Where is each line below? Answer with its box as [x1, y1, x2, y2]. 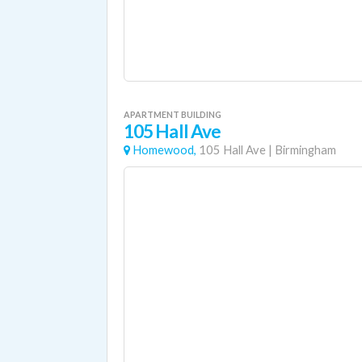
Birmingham [275, 143, 336, 157]
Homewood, [133, 143, 196, 157]
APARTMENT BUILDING [124, 109, 221, 120]
